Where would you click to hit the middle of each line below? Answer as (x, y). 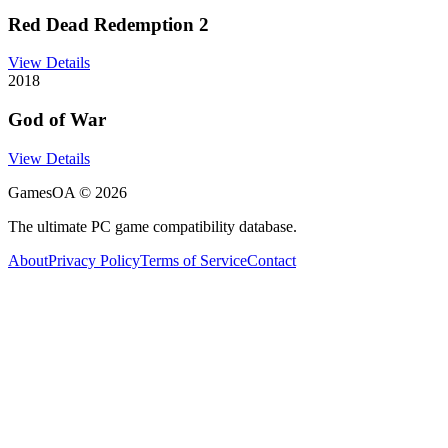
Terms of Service (193, 260)
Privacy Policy (94, 260)
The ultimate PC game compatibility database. (152, 226)
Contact (271, 260)
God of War (57, 119)
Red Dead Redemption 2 (108, 24)
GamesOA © (51, 192)
